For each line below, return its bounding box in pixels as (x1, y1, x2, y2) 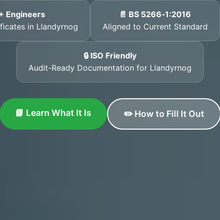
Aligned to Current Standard (102, 22, 208, 31)
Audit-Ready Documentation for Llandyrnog (28, 63, 192, 73)
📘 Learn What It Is (15, 108, 91, 118)
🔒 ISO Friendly (83, 51, 137, 60)
